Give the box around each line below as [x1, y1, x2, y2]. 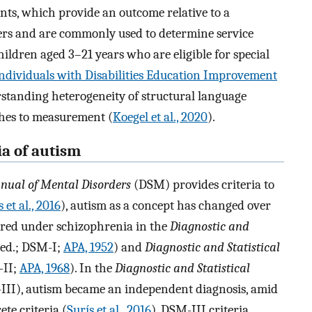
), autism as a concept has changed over [61, 198, 271, 214]
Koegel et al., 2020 [113, 109, 208, 125]
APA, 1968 [19, 260, 70, 276]
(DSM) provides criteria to [131, 177, 274, 193]
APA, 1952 [63, 240, 114, 256]
